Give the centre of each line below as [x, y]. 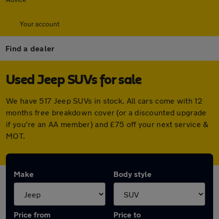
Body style [132, 174]
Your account [40, 24]
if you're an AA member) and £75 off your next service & [107, 124]
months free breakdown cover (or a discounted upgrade [106, 112]
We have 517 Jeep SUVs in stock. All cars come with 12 [104, 100]
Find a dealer [30, 48]
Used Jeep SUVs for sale [74, 80]
